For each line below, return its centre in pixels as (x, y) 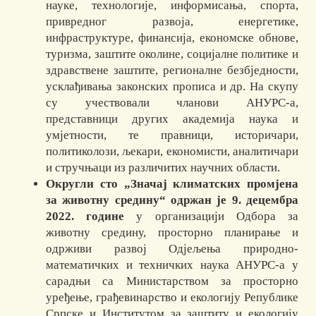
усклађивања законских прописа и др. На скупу (172, 87)
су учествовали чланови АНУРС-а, (172, 103)
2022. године (85, 217)
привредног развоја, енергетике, (172, 22)
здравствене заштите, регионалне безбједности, (172, 71)
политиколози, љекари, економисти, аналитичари (172, 152)
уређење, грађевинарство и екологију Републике (172, 298)
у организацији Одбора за (211, 217)
